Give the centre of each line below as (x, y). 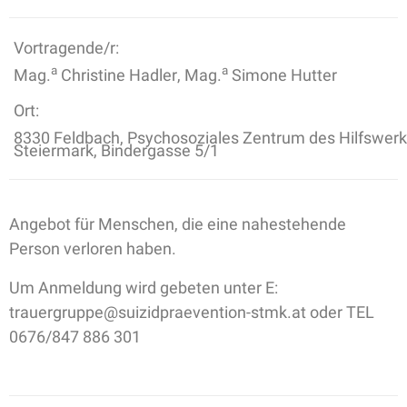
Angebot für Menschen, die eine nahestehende (178, 223)
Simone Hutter (283, 74)
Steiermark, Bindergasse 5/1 (116, 149)
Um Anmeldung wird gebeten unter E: (144, 287)
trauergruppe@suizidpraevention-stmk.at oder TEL (192, 311)
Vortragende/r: (66, 47)
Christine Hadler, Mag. (139, 74)
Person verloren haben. (93, 248)
